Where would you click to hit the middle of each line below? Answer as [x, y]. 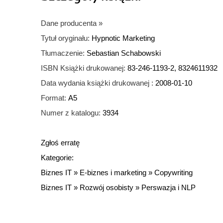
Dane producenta [69, 23]
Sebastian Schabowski [124, 53]
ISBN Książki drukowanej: [83, 68]
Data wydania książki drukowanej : [97, 83]
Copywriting [173, 173]
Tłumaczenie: [63, 53]
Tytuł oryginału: [65, 38]
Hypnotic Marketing [123, 38]
